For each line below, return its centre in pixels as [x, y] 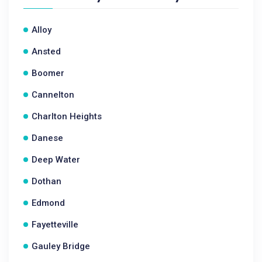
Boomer [48, 73]
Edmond [48, 203]
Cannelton [53, 95]
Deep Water [56, 160]
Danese [47, 138]
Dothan [46, 181]
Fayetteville [55, 225]
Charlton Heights [67, 116]
